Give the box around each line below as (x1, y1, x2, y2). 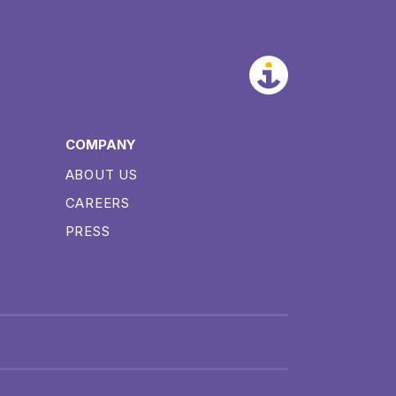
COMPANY (65, 136, 136, 154)
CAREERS (65, 194, 130, 212)
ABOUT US (65, 166, 138, 184)
